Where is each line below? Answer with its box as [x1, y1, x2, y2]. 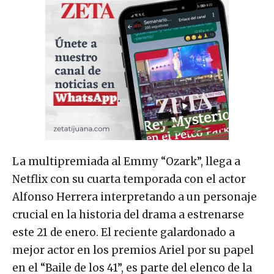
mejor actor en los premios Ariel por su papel [12, 243, 254, 257]
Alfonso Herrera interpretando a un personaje [12, 190, 257, 204]
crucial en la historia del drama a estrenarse [12, 208, 244, 222]
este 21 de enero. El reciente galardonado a [12, 226, 235, 240]
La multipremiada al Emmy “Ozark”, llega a [12, 155, 240, 169]
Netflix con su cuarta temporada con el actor [12, 172, 246, 187]
